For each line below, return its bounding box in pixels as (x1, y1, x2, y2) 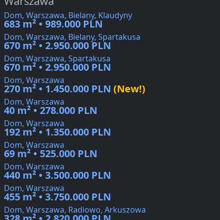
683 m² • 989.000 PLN (4, 17, 103, 31)
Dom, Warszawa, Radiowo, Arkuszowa (4, 204, 146, 216)
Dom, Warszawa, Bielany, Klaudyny (4, 10, 132, 21)
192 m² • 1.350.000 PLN (4, 125, 111, 139)
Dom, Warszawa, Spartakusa (4, 53, 110, 64)
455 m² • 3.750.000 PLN (4, 190, 111, 204)
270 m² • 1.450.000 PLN (4, 82, 111, 96)
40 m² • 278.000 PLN (4, 104, 97, 117)
